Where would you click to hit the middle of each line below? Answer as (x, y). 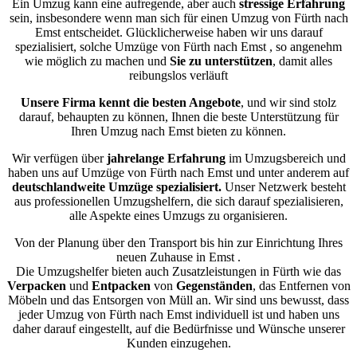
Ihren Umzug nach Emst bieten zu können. (178, 131)
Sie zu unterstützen (221, 61)
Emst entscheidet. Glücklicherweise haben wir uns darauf (178, 32)
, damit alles (302, 61)
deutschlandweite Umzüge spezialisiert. (116, 186)
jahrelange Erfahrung (164, 158)
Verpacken (36, 285)
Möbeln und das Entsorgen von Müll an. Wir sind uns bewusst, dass (178, 300)
